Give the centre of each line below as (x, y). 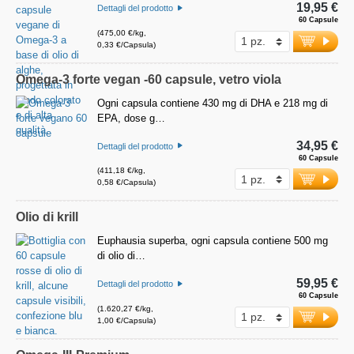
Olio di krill (47, 217)
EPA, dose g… (131, 118)
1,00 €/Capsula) (126, 320)
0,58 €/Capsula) (126, 183)
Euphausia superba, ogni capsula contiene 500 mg (213, 241)
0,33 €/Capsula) (126, 44)
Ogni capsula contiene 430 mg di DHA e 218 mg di (213, 103)
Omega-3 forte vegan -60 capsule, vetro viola (149, 79)
